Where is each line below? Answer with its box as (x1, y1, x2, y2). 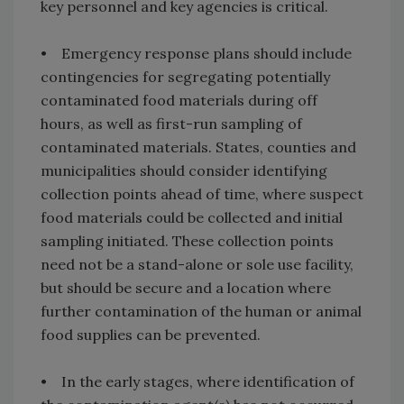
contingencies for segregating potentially (41, 68, 330, 87)
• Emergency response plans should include (41, 44, 352, 63)
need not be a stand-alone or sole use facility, (41, 255, 353, 274)
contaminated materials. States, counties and (41, 138, 356, 157)
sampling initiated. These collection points (41, 232, 334, 251)
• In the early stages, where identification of (41, 372, 354, 391)
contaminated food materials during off (41, 91, 317, 110)
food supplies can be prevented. (41, 326, 261, 344)
